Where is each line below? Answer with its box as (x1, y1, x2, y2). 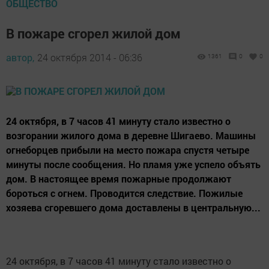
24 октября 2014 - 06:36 (37, 51, 142, 64)
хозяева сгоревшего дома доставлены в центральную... (6, 201, 261, 214)
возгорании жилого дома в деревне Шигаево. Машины (6, 129, 256, 142)
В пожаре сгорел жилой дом (6, 25, 181, 42)
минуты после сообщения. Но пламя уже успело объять (6, 158, 261, 171)
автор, (6, 51, 34, 64)
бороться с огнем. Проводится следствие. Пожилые (6, 187, 243, 199)
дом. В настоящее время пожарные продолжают (6, 172, 231, 185)
